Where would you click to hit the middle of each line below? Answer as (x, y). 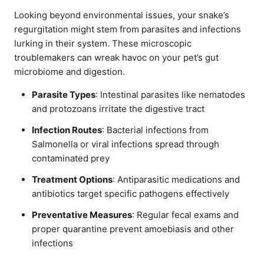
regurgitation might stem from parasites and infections (128, 29)
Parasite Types (64, 95)
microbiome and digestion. (70, 72)
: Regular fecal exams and (185, 215)
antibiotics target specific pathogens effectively (131, 194)
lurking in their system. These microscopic (103, 43)
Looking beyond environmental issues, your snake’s (122, 15)
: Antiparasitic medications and (176, 179)
